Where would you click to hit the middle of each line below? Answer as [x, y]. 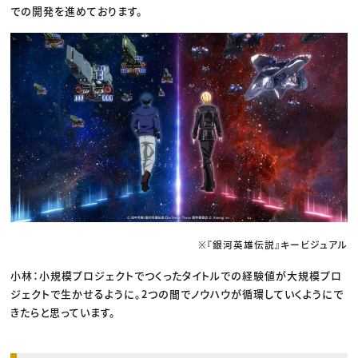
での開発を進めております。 [77, 10]
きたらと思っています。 [64, 312]
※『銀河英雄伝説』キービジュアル [272, 244]
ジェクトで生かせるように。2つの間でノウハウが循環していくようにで [177, 293]
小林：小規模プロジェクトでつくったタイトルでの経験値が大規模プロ [177, 275]
